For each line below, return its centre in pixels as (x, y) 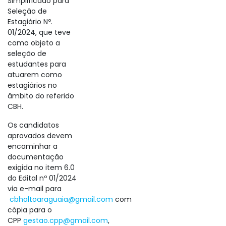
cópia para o (30, 210)
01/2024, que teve (39, 32)
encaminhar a (33, 146)
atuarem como (35, 75)
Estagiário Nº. (30, 22)
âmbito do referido (41, 96)
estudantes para (37, 64)
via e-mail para (35, 189)
